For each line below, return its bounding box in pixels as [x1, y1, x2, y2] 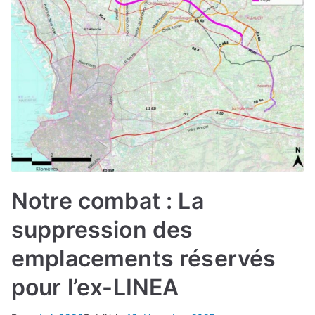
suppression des [11, 216, 193, 244]
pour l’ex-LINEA [11, 274, 179, 302]
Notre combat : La [11, 187, 204, 215]
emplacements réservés [11, 245, 276, 273]
